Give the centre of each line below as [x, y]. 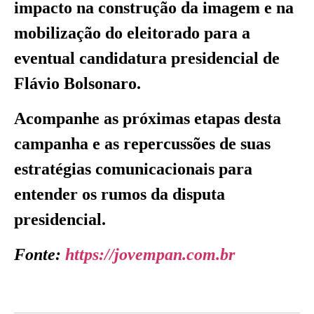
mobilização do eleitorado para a [132, 33]
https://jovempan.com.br [150, 255]
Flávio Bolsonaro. [77, 83]
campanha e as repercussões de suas [142, 144]
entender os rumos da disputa [120, 194]
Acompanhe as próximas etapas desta [148, 119]
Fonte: [40, 255]
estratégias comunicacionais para [133, 169]
